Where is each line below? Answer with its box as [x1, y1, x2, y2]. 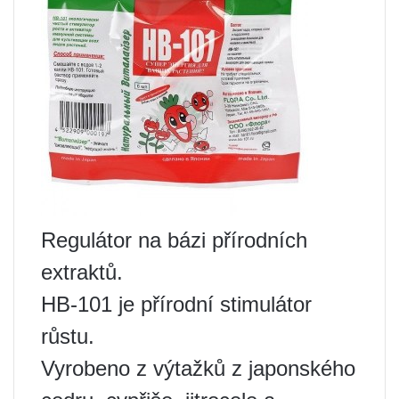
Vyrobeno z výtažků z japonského [41, 355, 355, 380]
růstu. [41, 323, 94, 348]
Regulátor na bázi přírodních [41, 227, 307, 252]
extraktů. [41, 259, 123, 284]
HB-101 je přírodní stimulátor [41, 291, 312, 316]
